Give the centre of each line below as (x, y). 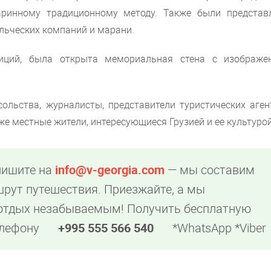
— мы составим (210, 169)
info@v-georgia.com (110, 169)
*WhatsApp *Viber (220, 227)
